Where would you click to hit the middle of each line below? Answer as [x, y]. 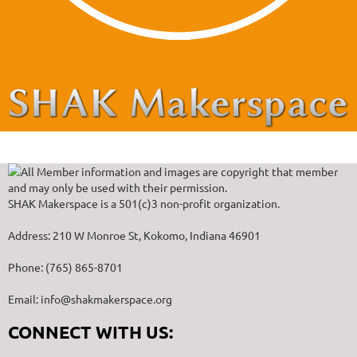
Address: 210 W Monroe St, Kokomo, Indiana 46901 [134, 235]
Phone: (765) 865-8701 [65, 267]
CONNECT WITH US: [90, 331]
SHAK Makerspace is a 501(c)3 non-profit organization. [144, 203]
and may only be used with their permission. [118, 187]
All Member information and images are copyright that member [179, 171]
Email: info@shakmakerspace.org [90, 298]
